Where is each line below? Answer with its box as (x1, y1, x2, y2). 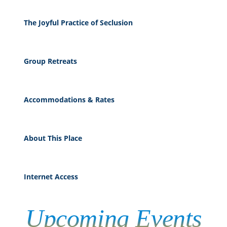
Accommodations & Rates (23, 94, 115, 104)
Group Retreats (23, 56, 77, 66)
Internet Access (23, 171, 78, 181)
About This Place (23, 133, 82, 143)
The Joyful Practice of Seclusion (23, 17, 133, 27)
